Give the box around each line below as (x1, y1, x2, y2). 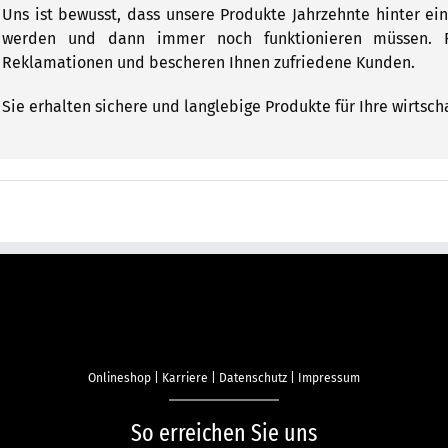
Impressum (298, 370, 360, 385)
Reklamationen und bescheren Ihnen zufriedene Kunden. (2, 52, 415, 72)
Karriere (162, 370, 208, 385)
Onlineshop (88, 370, 151, 385)
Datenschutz (219, 370, 287, 385)
